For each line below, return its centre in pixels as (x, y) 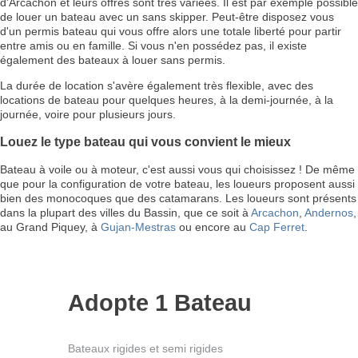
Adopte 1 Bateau (160, 302)
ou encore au (213, 227)
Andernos (329, 213)
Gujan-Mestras (138, 227)
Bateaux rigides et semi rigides (145, 348)
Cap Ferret (277, 227)
